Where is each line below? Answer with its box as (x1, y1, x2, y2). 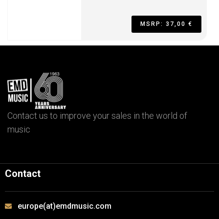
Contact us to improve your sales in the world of (7, 110, 187, 121)
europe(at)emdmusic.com (17, 201, 111, 211)
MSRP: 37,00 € (140, 21, 193, 27)
